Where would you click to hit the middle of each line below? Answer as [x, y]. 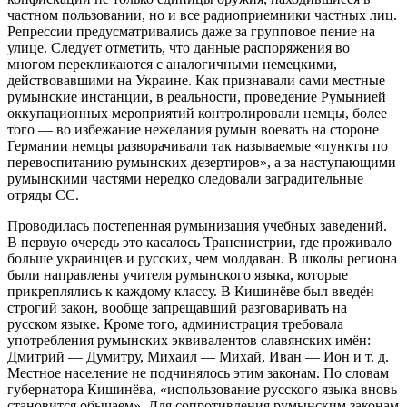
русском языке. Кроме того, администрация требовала [175, 323]
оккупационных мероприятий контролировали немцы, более [197, 113]
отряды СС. [43, 194]
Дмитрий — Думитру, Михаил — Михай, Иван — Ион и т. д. [198, 356]
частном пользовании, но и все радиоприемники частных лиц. [202, 15]
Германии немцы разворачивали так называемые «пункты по [198, 145]
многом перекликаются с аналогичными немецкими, [172, 64]
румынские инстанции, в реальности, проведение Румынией [197, 96]
